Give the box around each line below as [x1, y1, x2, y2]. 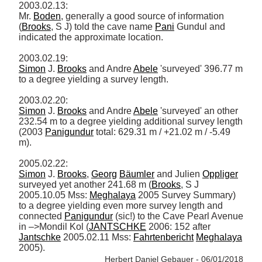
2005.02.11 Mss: [61, 232, 133, 242]
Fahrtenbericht [133, 232, 194, 242]
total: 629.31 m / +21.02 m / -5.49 [94, 126, 230, 137]
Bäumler [119, 168, 154, 179]
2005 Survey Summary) [136, 189, 236, 200]
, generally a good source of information [61, 11, 224, 21]
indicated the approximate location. [19, 32, 166, 42]
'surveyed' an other [158, 105, 238, 116]
